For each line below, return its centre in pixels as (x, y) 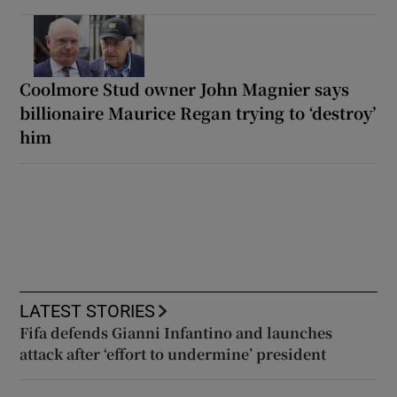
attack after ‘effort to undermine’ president (173, 354)
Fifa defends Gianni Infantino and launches (176, 332)
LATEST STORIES (88, 311)
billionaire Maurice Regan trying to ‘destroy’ (198, 112)
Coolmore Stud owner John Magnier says (185, 88)
